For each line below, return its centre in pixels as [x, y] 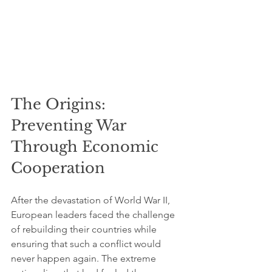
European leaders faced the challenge [94, 215]
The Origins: [60, 104]
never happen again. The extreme [85, 258]
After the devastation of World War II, [92, 200]
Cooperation [58, 168]
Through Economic [87, 147]
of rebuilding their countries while [85, 229]
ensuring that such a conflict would [87, 244]
